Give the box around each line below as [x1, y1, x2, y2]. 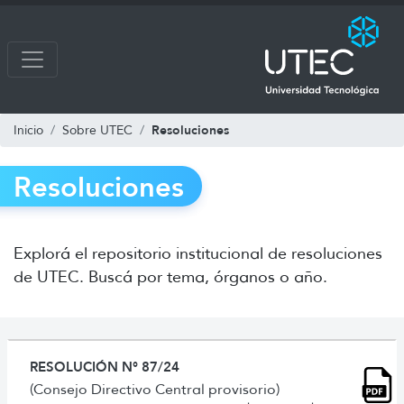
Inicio [14, 122, 43, 138]
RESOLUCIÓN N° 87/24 [30, 357, 179, 375]
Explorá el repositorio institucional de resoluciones [14, 243, 382, 263]
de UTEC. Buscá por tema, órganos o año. [14, 266, 327, 287]
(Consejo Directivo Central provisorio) [30, 380, 280, 398]
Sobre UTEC [62, 122, 133, 138]
